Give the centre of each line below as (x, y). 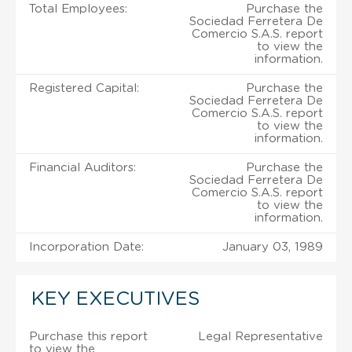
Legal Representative (260, 336)
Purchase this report (88, 336)
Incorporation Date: (86, 247)
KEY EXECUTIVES (115, 299)
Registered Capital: (84, 88)
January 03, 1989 (273, 247)
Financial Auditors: (82, 167)
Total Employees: (78, 9)
